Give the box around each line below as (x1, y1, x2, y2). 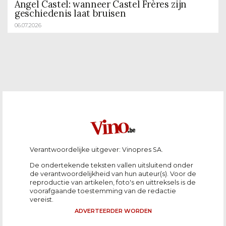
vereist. (30, 196, 53, 204)
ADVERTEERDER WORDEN (74, 207, 152, 215)
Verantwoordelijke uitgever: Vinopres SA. (30, 146, 163, 154)
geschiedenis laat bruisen (15, 8, 126, 20)
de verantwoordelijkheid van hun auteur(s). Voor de (30, 170, 196, 178)
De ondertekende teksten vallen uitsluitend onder (30, 161, 193, 169)
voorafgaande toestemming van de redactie (30, 187, 176, 195)
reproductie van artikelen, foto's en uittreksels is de (30, 179, 196, 187)
